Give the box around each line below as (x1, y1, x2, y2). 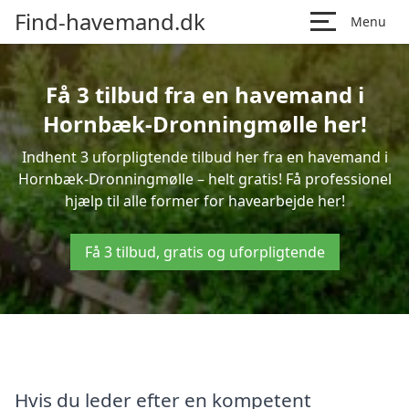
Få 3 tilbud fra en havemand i (45, 79, 364, 110)
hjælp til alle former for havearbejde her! (64, 191, 345, 211)
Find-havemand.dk (15, 6, 205, 37)
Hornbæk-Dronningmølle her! (42, 109, 367, 139)
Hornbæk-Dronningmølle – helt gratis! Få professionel (17, 169, 392, 189)
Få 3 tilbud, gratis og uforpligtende (84, 242, 325, 262)
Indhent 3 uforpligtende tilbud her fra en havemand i (21, 147, 388, 167)
